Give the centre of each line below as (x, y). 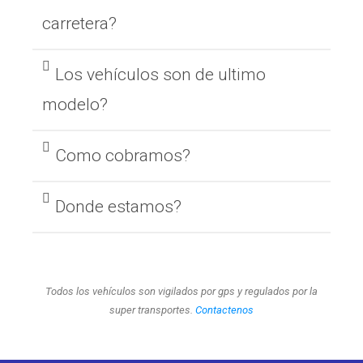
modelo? (75, 105)
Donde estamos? (118, 207)
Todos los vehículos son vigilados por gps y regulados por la (181, 292)
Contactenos (224, 310)
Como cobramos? (123, 156)
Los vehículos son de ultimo (160, 75)
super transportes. (152, 310)
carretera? (79, 24)
